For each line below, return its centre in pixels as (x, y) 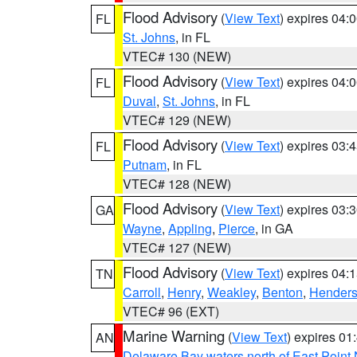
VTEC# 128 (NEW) (177, 184)
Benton (282, 292)
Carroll (142, 292)
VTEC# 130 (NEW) (177, 56)
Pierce (237, 228)
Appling (190, 228)
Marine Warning (174, 335)
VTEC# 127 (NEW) (177, 247)
